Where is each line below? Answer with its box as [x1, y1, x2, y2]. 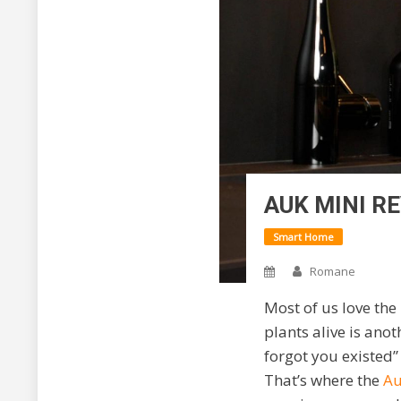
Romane [309, 262, 355, 279]
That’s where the [263, 369, 383, 390]
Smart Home [272, 229, 334, 243]
